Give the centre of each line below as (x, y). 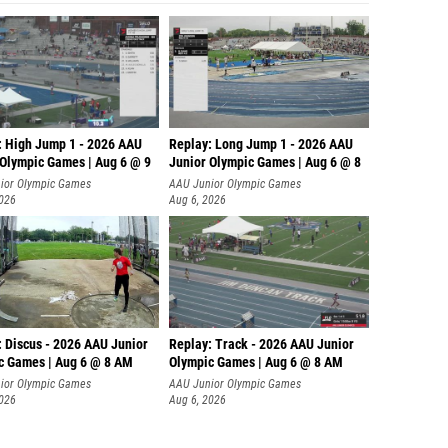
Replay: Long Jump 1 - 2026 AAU (261, 144)
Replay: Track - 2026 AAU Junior (261, 344)
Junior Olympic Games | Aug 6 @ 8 (265, 162)
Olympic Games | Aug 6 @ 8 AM (256, 362)
